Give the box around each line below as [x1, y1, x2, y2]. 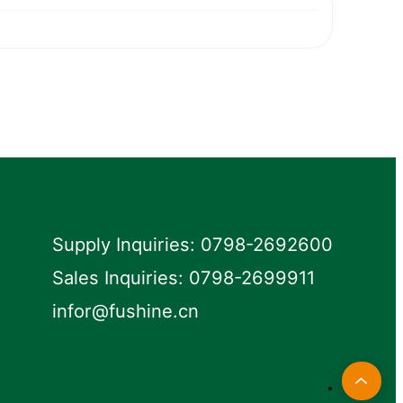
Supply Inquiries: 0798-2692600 [52, 233, 334, 256]
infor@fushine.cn [52, 300, 200, 323]
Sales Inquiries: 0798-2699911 [52, 266, 316, 290]
